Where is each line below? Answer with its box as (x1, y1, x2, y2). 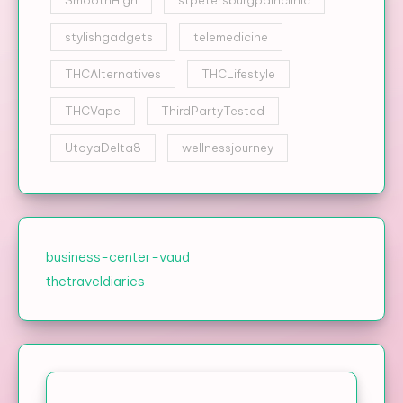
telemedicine (193, 29, 268, 44)
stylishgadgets (65, 29, 153, 44)
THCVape (65, 103, 121, 118)
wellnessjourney (182, 139, 273, 155)
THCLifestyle (201, 66, 275, 81)
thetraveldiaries (46, 272, 145, 290)
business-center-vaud (46, 247, 190, 265)
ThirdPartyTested (161, 103, 264, 118)
